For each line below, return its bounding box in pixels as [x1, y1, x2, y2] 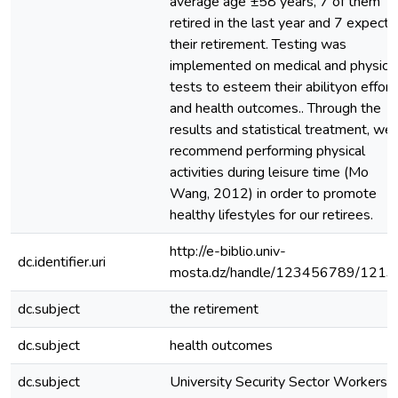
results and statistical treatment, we [170, 120, 393, 139]
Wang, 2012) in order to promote [170, 184, 377, 203]
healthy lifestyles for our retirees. [170, 205, 373, 225]
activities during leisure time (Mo [170, 163, 369, 182]
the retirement [170, 299, 259, 319]
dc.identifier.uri [18, 252, 106, 272]
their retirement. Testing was [170, 35, 346, 54]
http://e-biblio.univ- [170, 242, 286, 261]
